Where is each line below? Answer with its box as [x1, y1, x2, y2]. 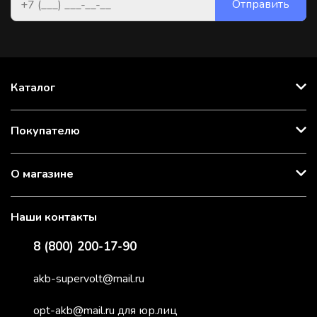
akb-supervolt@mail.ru [33, 271, 144, 287]
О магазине [11, 166, 74, 182]
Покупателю [11, 123, 80, 139]
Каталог [11, 80, 55, 96]
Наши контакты [11, 209, 97, 225]
